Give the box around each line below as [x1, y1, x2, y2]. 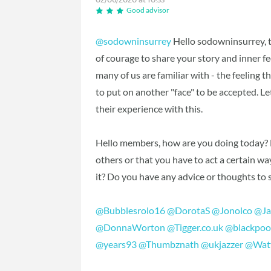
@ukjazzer [201, 238, 244, 250]
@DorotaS [167, 204, 211, 216]
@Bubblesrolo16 [96, 204, 166, 216]
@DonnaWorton [96, 221, 166, 233]
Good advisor [126, 5, 170, 15]
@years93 [96, 238, 137, 250]
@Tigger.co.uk [167, 221, 224, 233]
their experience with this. [96, 102, 203, 114]
